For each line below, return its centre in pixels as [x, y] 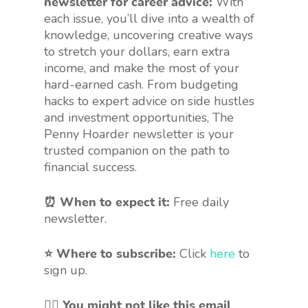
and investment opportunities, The [139, 118]
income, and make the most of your [142, 68]
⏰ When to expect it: [107, 202]
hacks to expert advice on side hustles [149, 101]
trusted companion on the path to [137, 151]
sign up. [66, 271]
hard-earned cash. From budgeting [141, 85]
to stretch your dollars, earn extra [137, 52]
